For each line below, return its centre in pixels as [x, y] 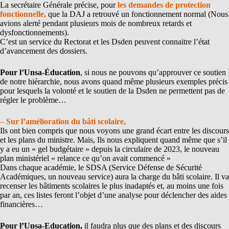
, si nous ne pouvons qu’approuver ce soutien [153, 72]
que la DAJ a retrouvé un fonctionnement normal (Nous [138, 14]
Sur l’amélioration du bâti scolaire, [66, 121]
